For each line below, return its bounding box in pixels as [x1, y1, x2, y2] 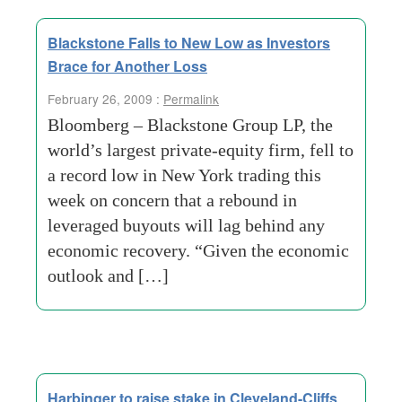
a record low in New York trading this [48, 165, 321, 185]
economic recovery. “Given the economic [48, 240, 349, 260]
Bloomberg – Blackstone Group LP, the [48, 115, 333, 135]
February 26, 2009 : [48, 90, 163, 108]
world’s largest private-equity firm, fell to [48, 140, 354, 160]
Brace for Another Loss [48, 56, 207, 76]
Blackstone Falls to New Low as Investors [48, 32, 330, 53]
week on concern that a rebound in [48, 190, 297, 210]
